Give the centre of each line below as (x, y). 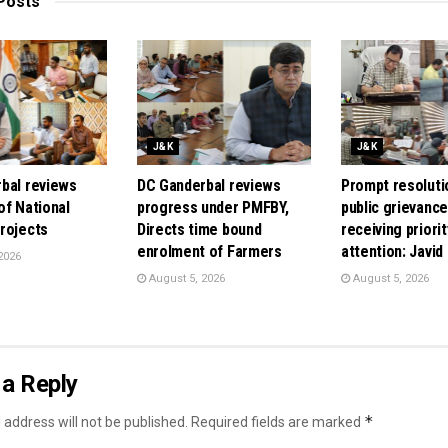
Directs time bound (199, 229)
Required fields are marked (277, 421)
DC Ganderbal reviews (209, 185)
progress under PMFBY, (213, 207)
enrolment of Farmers (209, 251)
